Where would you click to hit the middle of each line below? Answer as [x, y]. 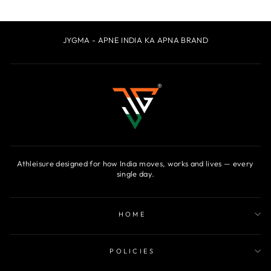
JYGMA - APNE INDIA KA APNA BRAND [135, 40]
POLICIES [132, 251]
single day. [135, 173]
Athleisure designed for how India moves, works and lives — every [135, 163]
